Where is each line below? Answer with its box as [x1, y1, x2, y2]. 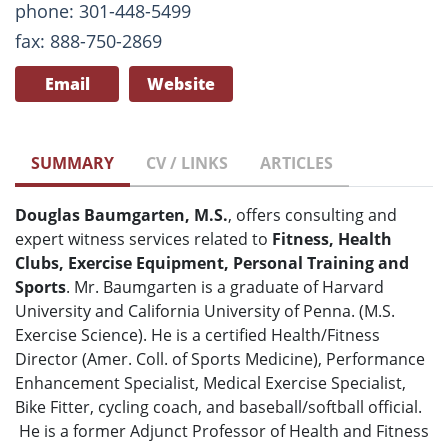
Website [147, 73, 215, 96]
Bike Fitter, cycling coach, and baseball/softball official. [15, 396, 422, 419]
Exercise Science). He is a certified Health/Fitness [15, 324, 380, 347]
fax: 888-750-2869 [15, 29, 162, 54]
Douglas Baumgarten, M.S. [15, 204, 228, 227]
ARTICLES [260, 152, 333, 175]
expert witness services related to [15, 228, 272, 251]
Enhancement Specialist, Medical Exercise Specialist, [15, 372, 406, 395]
